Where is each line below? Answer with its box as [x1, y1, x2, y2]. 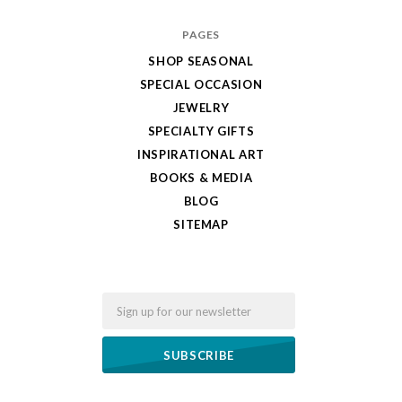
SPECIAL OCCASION [139, 77, 263, 92]
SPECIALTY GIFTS [147, 124, 255, 139]
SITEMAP [173, 217, 229, 232]
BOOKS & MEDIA [149, 170, 253, 186]
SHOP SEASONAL [148, 54, 254, 69]
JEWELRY [172, 100, 230, 116]
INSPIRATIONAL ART [136, 147, 266, 162]
